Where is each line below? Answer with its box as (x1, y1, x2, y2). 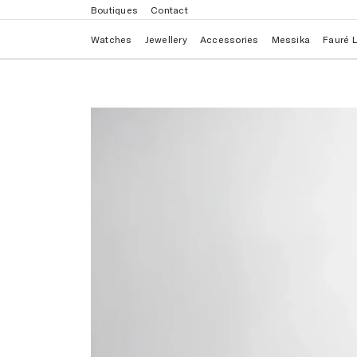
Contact (151, 4, 188, 15)
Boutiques (91, 4, 139, 15)
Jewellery (144, 33, 187, 45)
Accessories (199, 33, 259, 45)
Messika (271, 33, 311, 45)
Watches (91, 33, 132, 45)
